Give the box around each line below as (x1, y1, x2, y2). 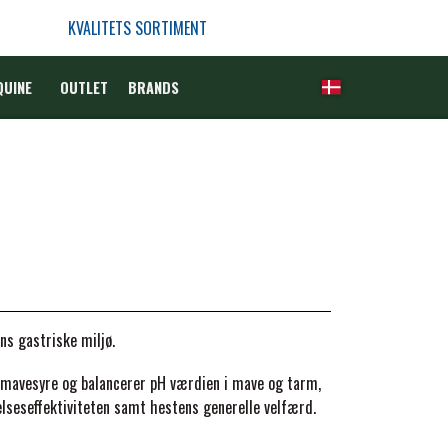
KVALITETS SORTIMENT (67, 16, 207, 40)
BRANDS (127, 77, 179, 98)
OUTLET (59, 77, 108, 98)
